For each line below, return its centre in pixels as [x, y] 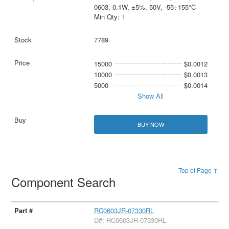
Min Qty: [108, 16]
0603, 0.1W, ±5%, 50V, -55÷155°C [145, 7]
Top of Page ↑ [198, 170]
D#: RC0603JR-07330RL [130, 220]
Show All [151, 96]
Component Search [65, 181]
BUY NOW [151, 124]
